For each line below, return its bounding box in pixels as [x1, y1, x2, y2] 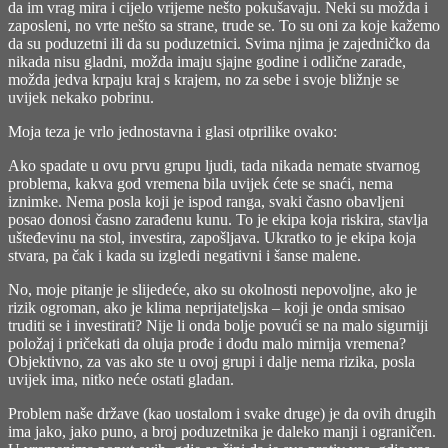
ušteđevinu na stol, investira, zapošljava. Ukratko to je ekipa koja [8, 228, 416, 246]
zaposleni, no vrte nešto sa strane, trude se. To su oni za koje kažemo [8, 16, 440, 34]
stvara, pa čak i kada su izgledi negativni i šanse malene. [8, 246, 361, 264]
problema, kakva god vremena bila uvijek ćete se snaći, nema [8, 174, 393, 192]
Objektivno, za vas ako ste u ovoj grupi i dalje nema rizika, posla [8, 352, 415, 370]
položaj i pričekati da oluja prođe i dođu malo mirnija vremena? [8, 334, 406, 352]
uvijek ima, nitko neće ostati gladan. [8, 370, 234, 388]
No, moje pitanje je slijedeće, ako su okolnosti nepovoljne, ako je [8, 280, 417, 298]
